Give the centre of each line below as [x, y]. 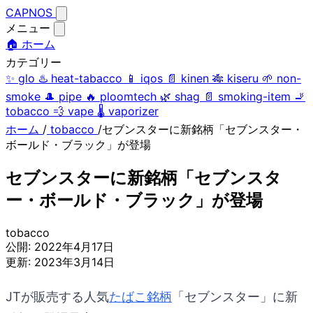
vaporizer [133, 111]
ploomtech [128, 96]
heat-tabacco [87, 78]
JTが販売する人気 [57, 297]
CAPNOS [31, 13]
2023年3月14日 [74, 262]
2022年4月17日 [74, 246]
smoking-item [254, 96]
